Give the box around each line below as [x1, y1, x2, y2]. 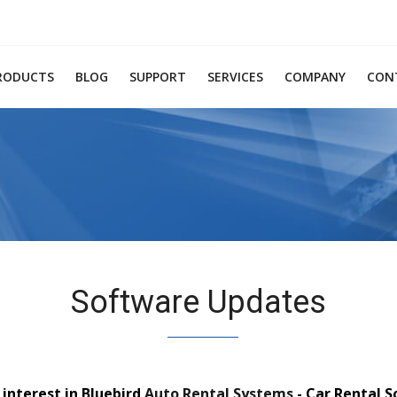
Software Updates [71, 283, 326, 321]
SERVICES [207, 67, 263, 85]
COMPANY [284, 67, 346, 85]
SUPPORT [129, 67, 186, 85]
